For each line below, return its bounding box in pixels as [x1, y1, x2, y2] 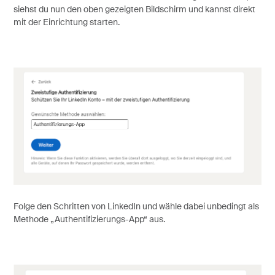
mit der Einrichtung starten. [13, 18, 120, 28]
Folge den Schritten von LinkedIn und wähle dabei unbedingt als [13, 202, 259, 211]
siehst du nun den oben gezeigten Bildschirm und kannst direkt [13, 6, 255, 15]
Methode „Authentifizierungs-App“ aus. [13, 215, 165, 224]
